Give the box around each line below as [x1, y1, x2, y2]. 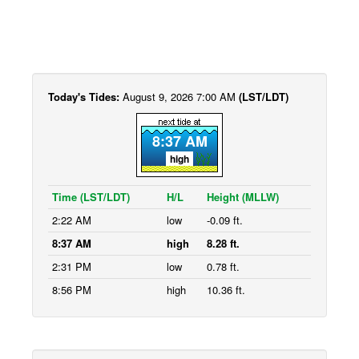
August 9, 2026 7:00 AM [123, 89, 239, 104]
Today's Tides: [48, 89, 123, 104]
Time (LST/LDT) [52, 189, 130, 204]
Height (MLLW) [207, 189, 279, 204]
